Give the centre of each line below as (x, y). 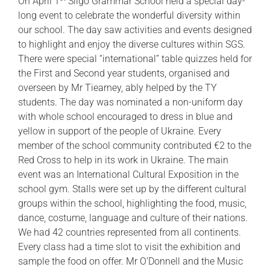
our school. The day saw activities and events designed (135, 30)
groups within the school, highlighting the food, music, (132, 204)
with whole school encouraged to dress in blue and (125, 117)
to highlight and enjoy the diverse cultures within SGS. (132, 45)
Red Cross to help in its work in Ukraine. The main (123, 160)
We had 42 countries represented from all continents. (130, 233)
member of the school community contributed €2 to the (135, 146)
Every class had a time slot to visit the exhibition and (129, 247)
